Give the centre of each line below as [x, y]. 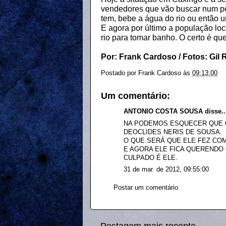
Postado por [120, 73]
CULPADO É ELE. [151, 158]
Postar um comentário [146, 187]
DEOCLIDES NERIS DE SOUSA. [173, 132]
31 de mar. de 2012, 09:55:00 [166, 170]
